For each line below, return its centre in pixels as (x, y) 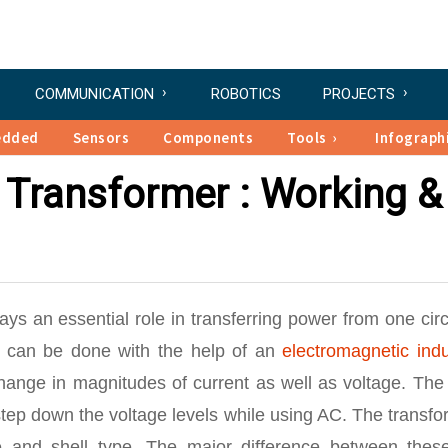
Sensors (100, 137)
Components (208, 137)
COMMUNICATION (94, 94)
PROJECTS (359, 94)
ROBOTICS (246, 94)
